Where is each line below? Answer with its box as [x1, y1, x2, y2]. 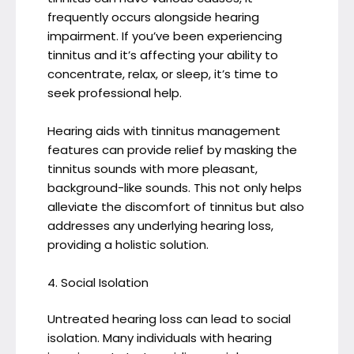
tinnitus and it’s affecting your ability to [47, 46, 278, 63]
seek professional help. [47, 84, 182, 101]
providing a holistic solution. [47, 235, 209, 253]
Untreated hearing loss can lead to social [47, 311, 291, 328]
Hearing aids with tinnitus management [47, 122, 281, 139]
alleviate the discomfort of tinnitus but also [47, 198, 304, 215]
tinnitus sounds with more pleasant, [47, 160, 258, 177]
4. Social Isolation [47, 273, 149, 291]
